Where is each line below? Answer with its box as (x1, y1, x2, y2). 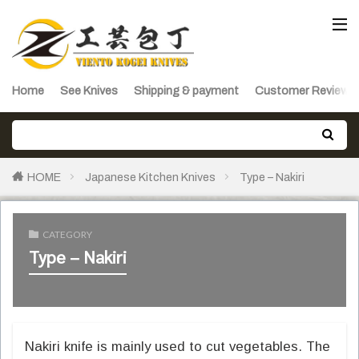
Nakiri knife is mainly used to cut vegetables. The (25, 339, 330, 354)
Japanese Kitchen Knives (85, 171, 216, 184)
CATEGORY (42, 228, 92, 240)
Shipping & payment (134, 84, 239, 97)
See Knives (60, 84, 118, 97)
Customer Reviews (255, 84, 355, 97)
